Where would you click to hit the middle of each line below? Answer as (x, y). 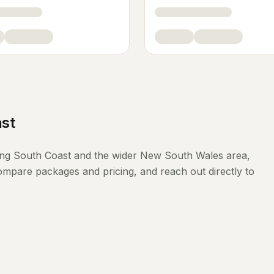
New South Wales (182, 155)
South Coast (42, 155)
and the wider (106, 155)
